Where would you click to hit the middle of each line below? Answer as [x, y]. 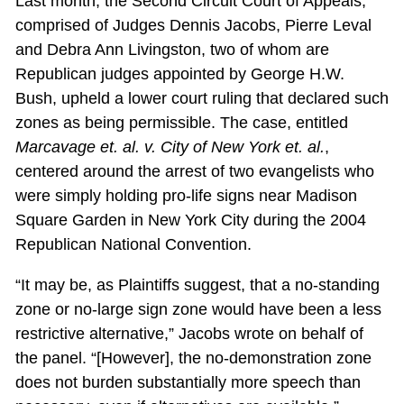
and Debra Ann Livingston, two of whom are [172, 50]
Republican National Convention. [133, 245]
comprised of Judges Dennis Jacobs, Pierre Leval [193, 26]
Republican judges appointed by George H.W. [179, 74]
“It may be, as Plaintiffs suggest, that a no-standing [197, 285]
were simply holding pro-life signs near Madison [186, 196]
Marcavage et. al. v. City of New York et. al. [170, 147]
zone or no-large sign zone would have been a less [198, 310]
